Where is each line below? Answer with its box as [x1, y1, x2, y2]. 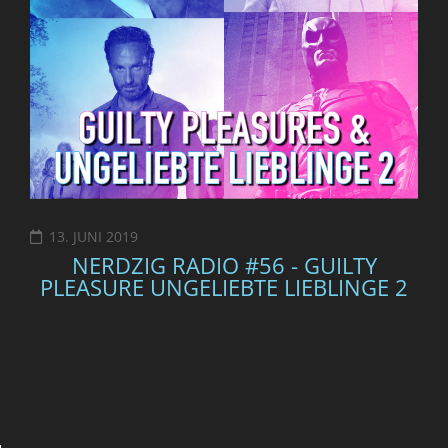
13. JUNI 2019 [49, 226, 138, 246]
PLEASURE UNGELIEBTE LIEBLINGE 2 [40, 271, 408, 302]
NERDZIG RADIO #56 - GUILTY [71, 249, 377, 280]
